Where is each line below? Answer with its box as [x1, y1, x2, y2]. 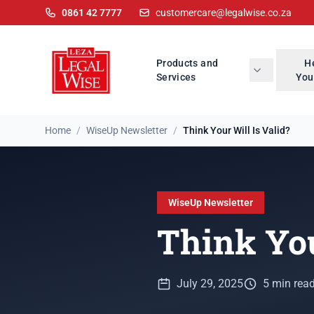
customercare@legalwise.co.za [156, 7, 292, 18]
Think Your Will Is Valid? [183, 125, 290, 136]
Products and [156, 57, 219, 69]
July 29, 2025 [177, 277, 243, 290]
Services [156, 71, 196, 83]
